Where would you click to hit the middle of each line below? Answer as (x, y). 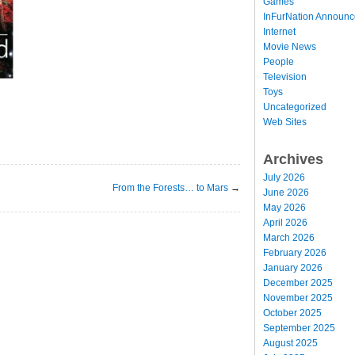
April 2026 (285, 222)
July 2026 (284, 177)
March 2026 (289, 237)
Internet (279, 31)
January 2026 (293, 267)
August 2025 (290, 343)
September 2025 (299, 328)
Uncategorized (295, 107)
